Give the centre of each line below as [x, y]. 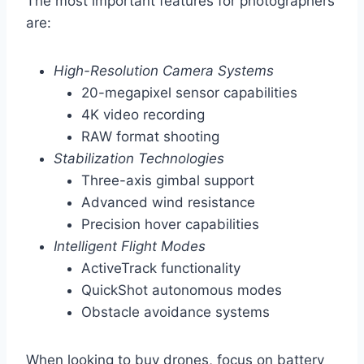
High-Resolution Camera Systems [164, 70]
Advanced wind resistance [168, 202]
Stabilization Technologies [139, 158]
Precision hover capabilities [170, 224]
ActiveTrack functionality [161, 268]
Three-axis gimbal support [168, 180]
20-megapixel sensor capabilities [189, 92]
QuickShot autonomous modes [182, 290]
